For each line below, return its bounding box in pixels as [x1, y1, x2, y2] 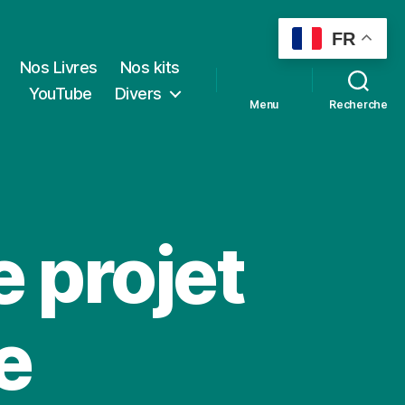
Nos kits [119, 57, 180, 77]
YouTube [29, 83, 92, 103]
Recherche [329, 97, 388, 111]
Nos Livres [19, 57, 98, 77]
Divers [114, 83, 162, 103]
